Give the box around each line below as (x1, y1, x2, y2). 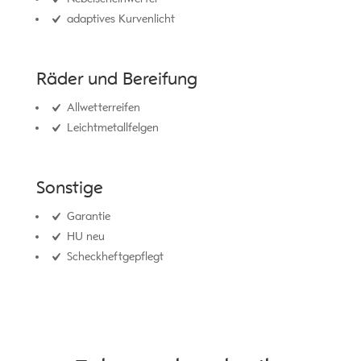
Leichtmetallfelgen (63, 120, 159, 135)
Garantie (63, 209, 110, 223)
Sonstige (35, 176, 103, 198)
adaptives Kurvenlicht (63, 11, 175, 26)
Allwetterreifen (63, 100, 140, 114)
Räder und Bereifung (35, 67, 197, 89)
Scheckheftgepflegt (63, 249, 164, 263)
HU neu (63, 229, 105, 243)
